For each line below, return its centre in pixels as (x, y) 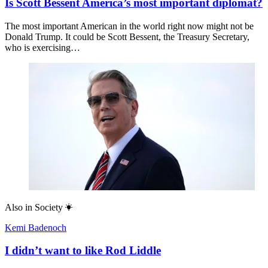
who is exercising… (42, 47)
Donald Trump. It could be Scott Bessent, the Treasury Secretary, (127, 36)
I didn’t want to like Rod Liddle (83, 251)
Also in (19, 207)
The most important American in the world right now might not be (129, 26)
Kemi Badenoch (36, 227)
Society (49, 207)
